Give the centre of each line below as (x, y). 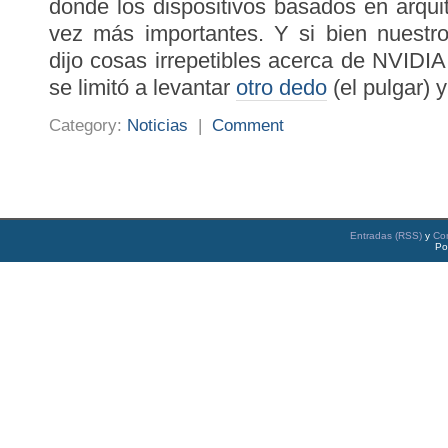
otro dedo (281, 87)
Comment (248, 125)
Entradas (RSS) (385, 235)
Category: (88, 125)
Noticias (157, 125)
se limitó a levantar (142, 87)
